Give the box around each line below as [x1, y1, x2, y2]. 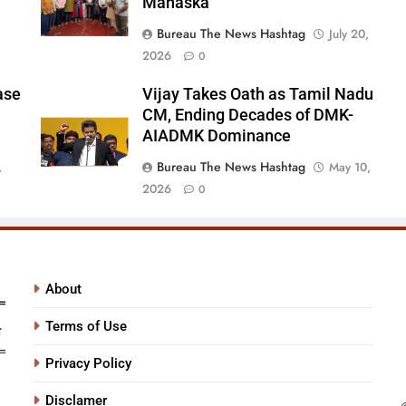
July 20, [328, 25, 369, 43]
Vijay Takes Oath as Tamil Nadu [141, 85, 373, 104]
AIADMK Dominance [141, 127, 291, 146]
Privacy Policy [45, 355, 132, 372]
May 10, [328, 159, 371, 177]
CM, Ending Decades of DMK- [141, 106, 353, 125]
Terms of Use [45, 318, 128, 335]
